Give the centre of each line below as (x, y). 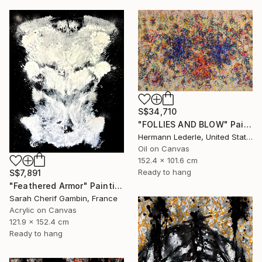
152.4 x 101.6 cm (168, 161)
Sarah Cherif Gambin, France (63, 198)
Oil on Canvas (164, 149)
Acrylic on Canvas (43, 210)
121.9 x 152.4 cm (39, 221)
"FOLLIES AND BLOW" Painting (247, 125)
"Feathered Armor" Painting (118, 185)
